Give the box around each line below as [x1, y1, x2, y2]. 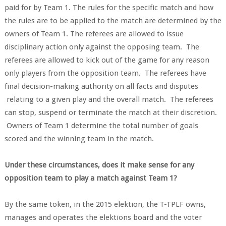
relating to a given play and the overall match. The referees [4, 95, 213, 104]
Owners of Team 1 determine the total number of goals [4, 121, 198, 130]
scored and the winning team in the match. [4, 134, 154, 143]
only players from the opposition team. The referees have [4, 69, 206, 78]
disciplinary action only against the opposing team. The [4, 42, 199, 51]
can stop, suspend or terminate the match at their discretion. [4, 108, 217, 117]
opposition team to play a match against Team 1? [4, 174, 177, 183]
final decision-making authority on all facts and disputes [4, 82, 198, 91]
